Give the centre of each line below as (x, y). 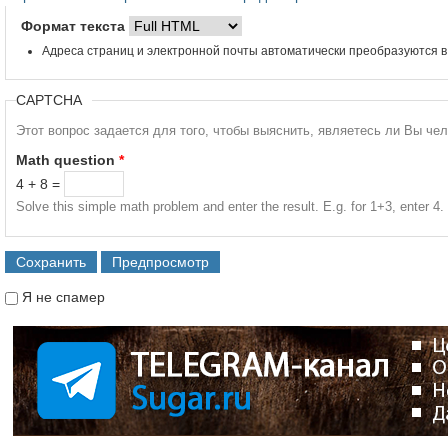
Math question (67, 159)
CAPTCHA (49, 99)
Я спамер (53, 337)
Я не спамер (63, 296)
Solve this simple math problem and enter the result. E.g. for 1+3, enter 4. (230, 206)
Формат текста (75, 25)
